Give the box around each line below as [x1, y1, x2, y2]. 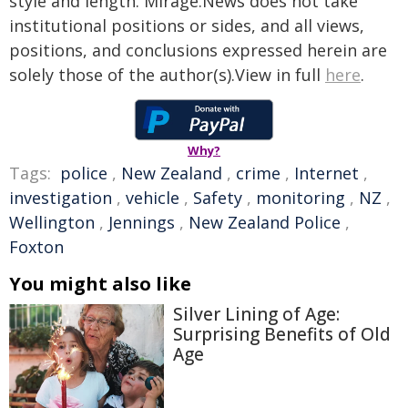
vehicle [126, 187, 179, 209]
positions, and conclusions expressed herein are [9, 39, 387, 61]
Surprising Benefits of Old [173, 322, 391, 346]
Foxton [9, 236, 64, 258]
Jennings [108, 211, 175, 233]
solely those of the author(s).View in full [9, 64, 325, 86]
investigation [9, 187, 112, 209]
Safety [193, 187, 242, 209]
